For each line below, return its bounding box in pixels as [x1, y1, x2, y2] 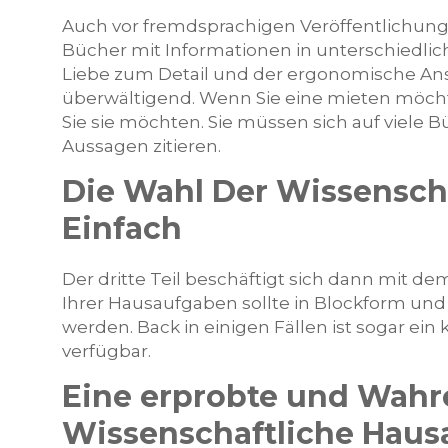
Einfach [62, 210, 182, 247]
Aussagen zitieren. [62, 136, 221, 156]
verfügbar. [62, 341, 151, 361]
